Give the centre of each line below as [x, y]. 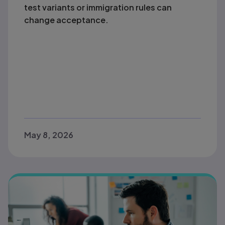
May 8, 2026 [48, 135]
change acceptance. [66, 20]
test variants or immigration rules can [98, 8]
